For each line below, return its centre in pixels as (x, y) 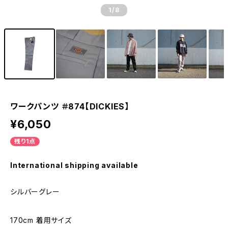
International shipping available (74, 165)
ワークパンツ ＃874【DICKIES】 (70, 106)
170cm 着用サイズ (41, 220)
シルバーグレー (35, 192)
